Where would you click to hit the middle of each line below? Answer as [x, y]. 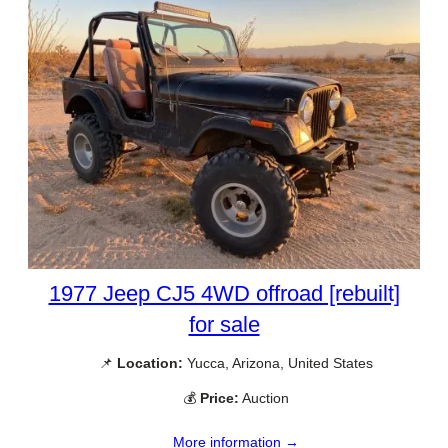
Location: [150, 362]
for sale [224, 324]
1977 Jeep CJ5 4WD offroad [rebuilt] [224, 293]
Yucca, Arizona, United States [278, 362]
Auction [264, 397]
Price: [219, 397]
